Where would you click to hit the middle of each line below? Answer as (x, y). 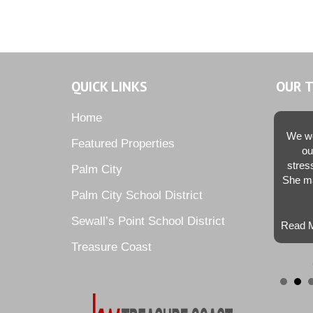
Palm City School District (137, 195)
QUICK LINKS (109, 86)
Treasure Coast (111, 247)
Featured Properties (123, 143)
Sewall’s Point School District (148, 221)
